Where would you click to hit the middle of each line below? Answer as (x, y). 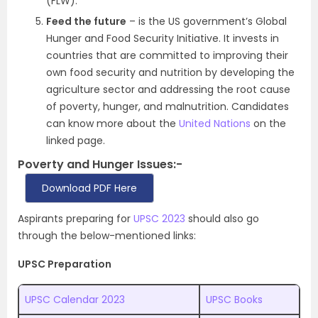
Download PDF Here (89, 188)
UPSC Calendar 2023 (75, 299)
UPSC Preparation (65, 264)
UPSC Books (234, 299)
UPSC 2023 (159, 218)
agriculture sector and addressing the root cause (168, 89)
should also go (222, 218)
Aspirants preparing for (76, 218)
